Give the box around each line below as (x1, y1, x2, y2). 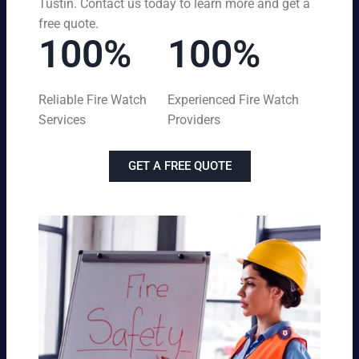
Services (38, 111, 86, 127)
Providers (167, 111, 221, 127)
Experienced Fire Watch (167, 91, 300, 107)
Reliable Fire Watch (38, 91, 147, 107)
